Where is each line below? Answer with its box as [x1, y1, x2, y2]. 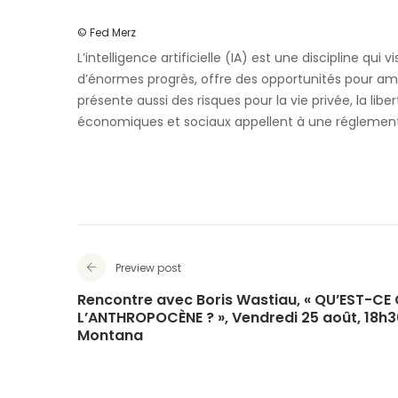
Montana [77, 325, 143, 346]
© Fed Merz [77, 25, 136, 40]
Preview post [115, 260, 181, 275]
